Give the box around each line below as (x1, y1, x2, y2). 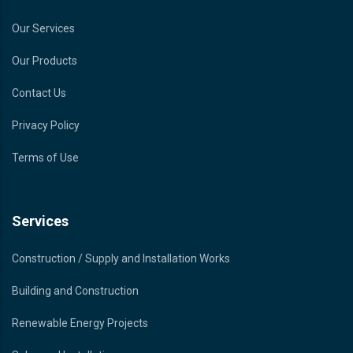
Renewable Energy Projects (12, 316, 148, 329)
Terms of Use (12, 150, 79, 164)
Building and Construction (12, 284, 139, 297)
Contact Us (12, 86, 66, 99)
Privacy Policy (12, 118, 80, 132)
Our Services (12, 21, 75, 35)
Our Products (12, 54, 77, 67)
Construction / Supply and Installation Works (12, 251, 230, 265)
